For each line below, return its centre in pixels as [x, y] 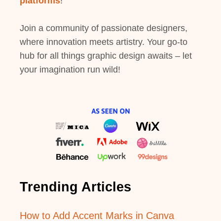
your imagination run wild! [70, 69]
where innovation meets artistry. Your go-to [104, 42]
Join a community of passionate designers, [104, 28]
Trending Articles [75, 187]
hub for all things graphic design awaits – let [106, 55]
